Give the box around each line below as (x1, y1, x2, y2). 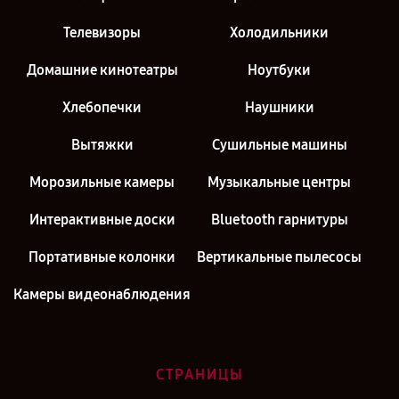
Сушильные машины (211, 136, 347, 153)
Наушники (244, 99, 314, 116)
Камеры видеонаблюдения (13, 286, 191, 303)
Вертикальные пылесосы (197, 248, 362, 265)
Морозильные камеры (29, 174, 175, 191)
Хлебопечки (62, 99, 142, 116)
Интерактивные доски (28, 211, 175, 228)
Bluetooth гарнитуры (210, 211, 348, 228)
